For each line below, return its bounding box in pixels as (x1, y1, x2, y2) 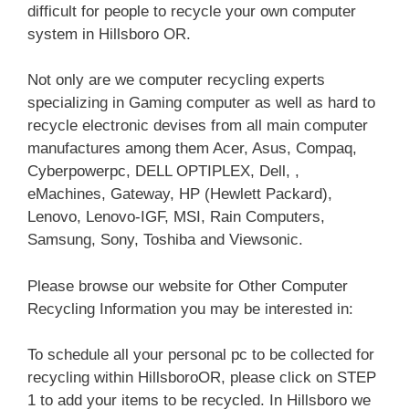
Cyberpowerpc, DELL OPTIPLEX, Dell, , (27, 163, 299, 181)
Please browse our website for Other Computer (27, 277, 348, 295)
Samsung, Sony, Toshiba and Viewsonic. (27, 231, 303, 249)
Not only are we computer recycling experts (27, 71, 325, 89)
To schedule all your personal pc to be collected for (27, 346, 374, 364)
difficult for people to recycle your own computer (27, 2, 356, 20)
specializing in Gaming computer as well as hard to (27, 94, 375, 112)
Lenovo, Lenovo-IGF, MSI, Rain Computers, (27, 208, 325, 226)
